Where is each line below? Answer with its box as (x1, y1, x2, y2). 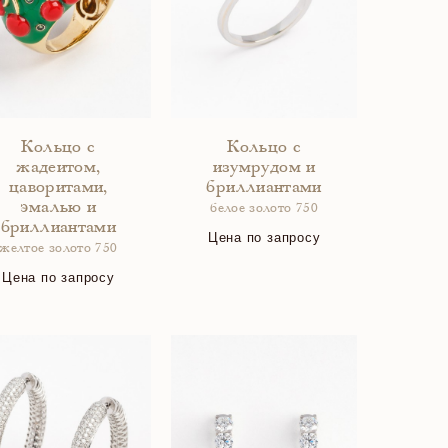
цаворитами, (8, 179, 108, 197)
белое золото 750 (210, 203, 318, 216)
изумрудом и (212, 159, 316, 177)
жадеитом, (16, 159, 101, 177)
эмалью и (20, 199, 97, 217)
